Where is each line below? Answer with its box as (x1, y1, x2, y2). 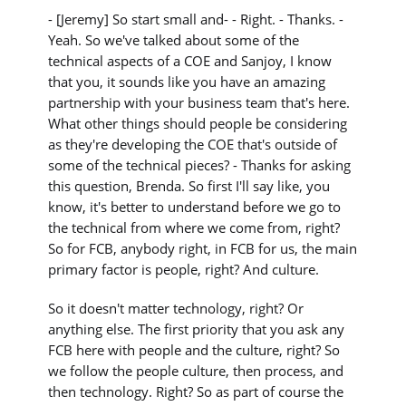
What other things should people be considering (48, 113, 348, 132)
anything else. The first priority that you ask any (48, 319, 345, 338)
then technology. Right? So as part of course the (48, 382, 344, 401)
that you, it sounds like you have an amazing (48, 72, 326, 91)
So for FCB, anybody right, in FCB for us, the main (48, 238, 358, 257)
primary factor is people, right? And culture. (48, 259, 320, 278)
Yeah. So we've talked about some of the (48, 30, 300, 49)
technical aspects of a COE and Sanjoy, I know (48, 51, 333, 70)
